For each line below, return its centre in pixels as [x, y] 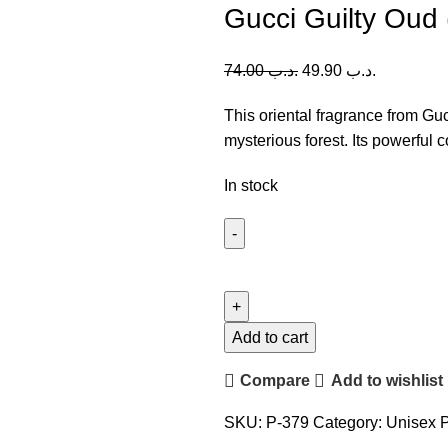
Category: [347, 422]
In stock [251, 185]
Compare [275, 381]
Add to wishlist [386, 381]
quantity [251, 385]
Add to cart [270, 337]
